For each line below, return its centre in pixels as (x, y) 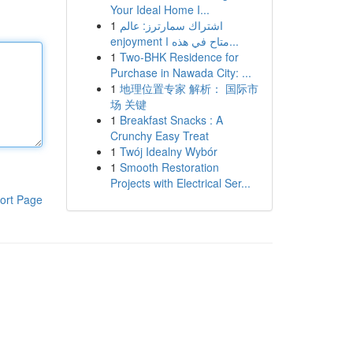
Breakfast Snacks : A (171, 120)
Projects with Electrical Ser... (180, 183)
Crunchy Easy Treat (159, 136)
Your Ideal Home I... (160, 9)
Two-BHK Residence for (179, 57)
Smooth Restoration (169, 167)
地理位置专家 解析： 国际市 (189, 88)
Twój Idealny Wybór (168, 151)
